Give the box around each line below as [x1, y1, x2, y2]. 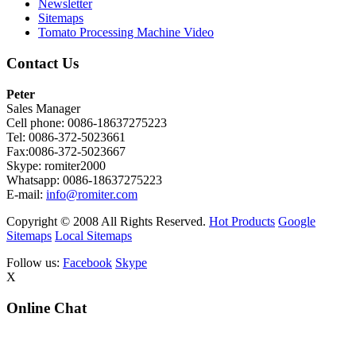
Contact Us [6, 55, 79, 72]
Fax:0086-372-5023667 [6, 144, 126, 158]
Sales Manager [6, 101, 80, 115]
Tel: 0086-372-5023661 [6, 130, 126, 144]
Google [278, 214, 315, 228]
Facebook [63, 255, 112, 269]
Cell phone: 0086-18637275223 [6, 115, 167, 130]
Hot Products [209, 214, 275, 228]
